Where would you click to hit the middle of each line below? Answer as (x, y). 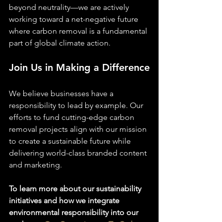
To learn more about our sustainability (76, 189)
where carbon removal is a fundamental (79, 31)
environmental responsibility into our (75, 212)
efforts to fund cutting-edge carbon (73, 117)
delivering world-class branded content (79, 153)
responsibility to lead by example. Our (77, 105)
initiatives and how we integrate (65, 200)
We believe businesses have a (62, 93)
